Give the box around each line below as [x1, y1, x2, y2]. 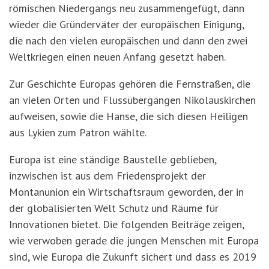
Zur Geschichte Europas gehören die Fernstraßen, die [9, 77, 250, 91]
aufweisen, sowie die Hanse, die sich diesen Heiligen [9, 109, 248, 124]
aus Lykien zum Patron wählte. [9, 125, 155, 140]
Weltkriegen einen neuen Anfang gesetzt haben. [9, 50, 226, 64]
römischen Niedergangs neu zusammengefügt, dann [9, 1, 244, 16]
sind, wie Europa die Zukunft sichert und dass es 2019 [9, 250, 256, 264]
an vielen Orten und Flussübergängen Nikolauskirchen [9, 93, 256, 107]
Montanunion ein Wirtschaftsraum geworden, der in [9, 185, 244, 199]
